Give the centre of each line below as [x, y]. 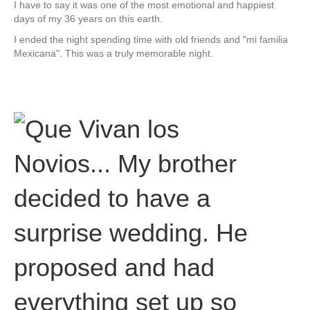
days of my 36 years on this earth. [88, 18]
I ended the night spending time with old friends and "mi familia [151, 39]
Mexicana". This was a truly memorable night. [113, 53]
